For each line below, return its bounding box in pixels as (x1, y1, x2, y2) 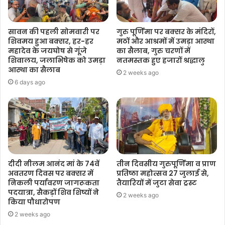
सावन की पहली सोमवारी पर (8, 26, 99, 37)
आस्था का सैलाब (8, 64, 60, 75)
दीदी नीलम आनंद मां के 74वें (8, 158, 99, 169)
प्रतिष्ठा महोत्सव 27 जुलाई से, (117, 168, 209, 178)
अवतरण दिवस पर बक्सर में (8, 168, 93, 178)
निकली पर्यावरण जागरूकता (8, 177, 99, 188)
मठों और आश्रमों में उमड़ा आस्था (117, 36, 214, 46)
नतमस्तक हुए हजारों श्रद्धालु (117, 55, 205, 65)
